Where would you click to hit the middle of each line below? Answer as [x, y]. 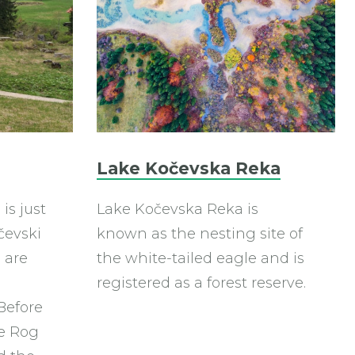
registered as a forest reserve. [201, 283]
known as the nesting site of [200, 234]
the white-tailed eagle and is [200, 258]
